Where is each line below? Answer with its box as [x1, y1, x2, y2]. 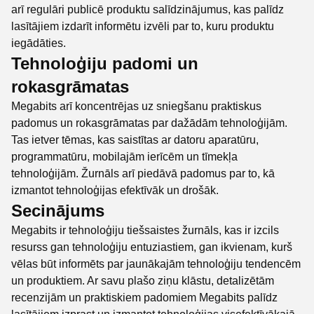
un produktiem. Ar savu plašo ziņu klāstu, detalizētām [11, 275, 274, 287]
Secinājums [11, 201, 104, 220]
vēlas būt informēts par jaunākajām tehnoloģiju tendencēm [11, 258, 301, 270]
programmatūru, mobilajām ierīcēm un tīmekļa [11, 151, 238, 163]
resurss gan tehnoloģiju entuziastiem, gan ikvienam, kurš [11, 241, 292, 253]
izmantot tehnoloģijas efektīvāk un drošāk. [11, 184, 219, 196]
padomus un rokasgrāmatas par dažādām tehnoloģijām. [11, 117, 287, 129]
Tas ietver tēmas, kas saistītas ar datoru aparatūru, [11, 134, 259, 146]
